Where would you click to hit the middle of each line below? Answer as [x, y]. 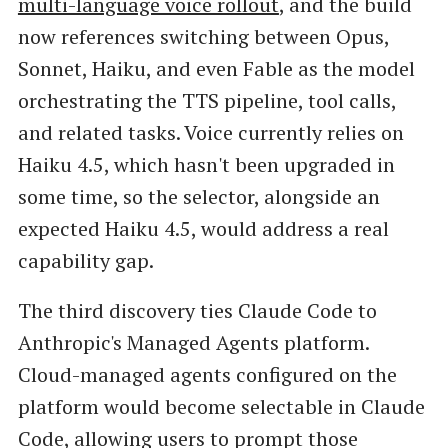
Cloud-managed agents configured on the [207, 374]
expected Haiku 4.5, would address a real [203, 229]
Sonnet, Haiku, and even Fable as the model [216, 69]
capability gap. [85, 261]
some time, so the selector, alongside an [198, 197]
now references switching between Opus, [203, 37]
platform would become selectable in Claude [221, 406]
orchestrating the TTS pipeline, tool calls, [206, 101]
